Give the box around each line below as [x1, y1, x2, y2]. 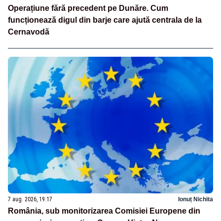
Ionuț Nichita [178, 195, 213, 203]
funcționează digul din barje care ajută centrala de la [8, 16, 202, 25]
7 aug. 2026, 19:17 [8, 195, 52, 203]
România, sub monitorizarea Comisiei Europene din [8, 206, 200, 215]
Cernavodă [8, 28, 49, 37]
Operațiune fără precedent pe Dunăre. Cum [8, 4, 168, 13]
